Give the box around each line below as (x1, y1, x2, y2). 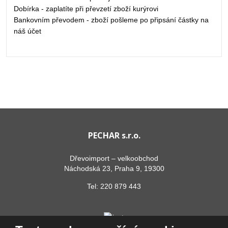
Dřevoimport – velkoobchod (70, 154, 158, 162)
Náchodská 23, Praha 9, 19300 (64, 164, 164, 173)
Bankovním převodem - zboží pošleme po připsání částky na (14, 15, 209, 24)
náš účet (14, 26, 42, 35)
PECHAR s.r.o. (88, 129, 140, 141)
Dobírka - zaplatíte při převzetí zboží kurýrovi (14, 4, 159, 13)
